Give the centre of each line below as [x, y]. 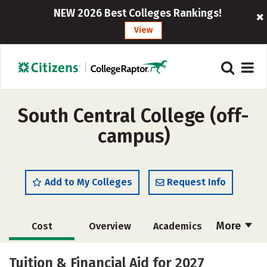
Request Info [196, 182]
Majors [42, 254]
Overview [110, 226]
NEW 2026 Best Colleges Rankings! [137, 13]
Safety [110, 254]
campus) [133, 136]
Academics [178, 226]
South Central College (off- [133, 116]
